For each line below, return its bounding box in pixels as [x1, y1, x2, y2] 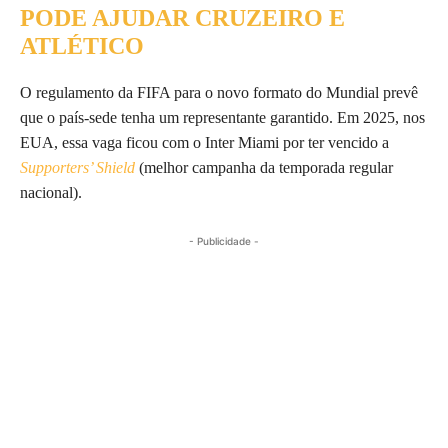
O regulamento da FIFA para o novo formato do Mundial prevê [20, 83, 418, 101]
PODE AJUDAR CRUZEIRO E [20, 4, 345, 31]
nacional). [20, 183, 82, 201]
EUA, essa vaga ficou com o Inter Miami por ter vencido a [20, 133, 389, 151]
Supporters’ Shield [20, 158, 135, 176]
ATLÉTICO [20, 32, 144, 59]
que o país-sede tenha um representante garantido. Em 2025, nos [20, 108, 425, 126]
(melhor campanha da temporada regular [135, 158, 393, 176]
